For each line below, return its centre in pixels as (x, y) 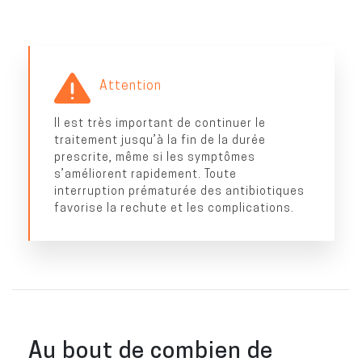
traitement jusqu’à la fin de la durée (160, 140)
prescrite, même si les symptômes (154, 157)
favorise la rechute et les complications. (174, 208)
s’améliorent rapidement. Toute (145, 174)
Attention (130, 85)
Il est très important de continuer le (160, 123)
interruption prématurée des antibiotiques (179, 191)
